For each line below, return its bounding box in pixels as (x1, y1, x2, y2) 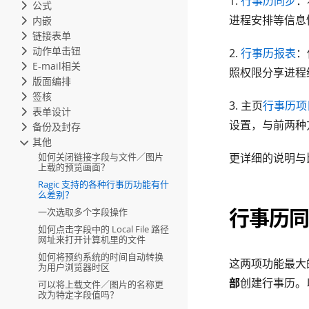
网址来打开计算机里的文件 (38, 233, 146, 246)
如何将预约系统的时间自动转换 (38, 250, 163, 263)
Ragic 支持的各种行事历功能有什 (38, 178, 169, 190)
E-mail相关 (32, 59, 81, 72)
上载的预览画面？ (38, 161, 110, 173)
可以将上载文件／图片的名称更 (38, 278, 163, 290)
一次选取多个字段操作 (38, 206, 128, 218)
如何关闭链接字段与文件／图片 (38, 150, 163, 163)
